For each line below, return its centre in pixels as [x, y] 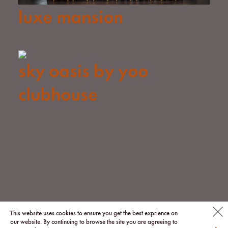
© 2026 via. [190, 207]
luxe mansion [70, 18]
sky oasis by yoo [83, 72]
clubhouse [58, 95]
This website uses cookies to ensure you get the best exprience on [94, 213]
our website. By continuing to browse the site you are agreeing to [94, 222]
